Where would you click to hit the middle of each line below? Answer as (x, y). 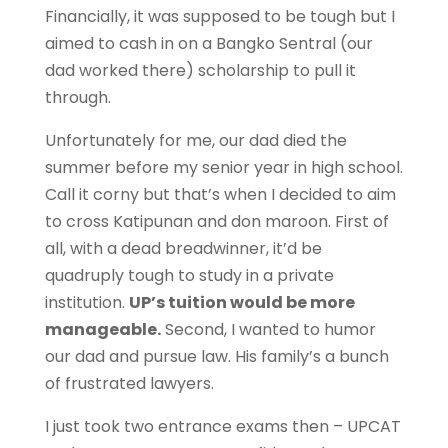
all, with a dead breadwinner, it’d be (183, 248)
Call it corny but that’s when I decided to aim (220, 194)
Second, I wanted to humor (268, 329)
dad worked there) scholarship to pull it (200, 70)
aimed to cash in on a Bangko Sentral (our (208, 43)
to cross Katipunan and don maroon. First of (216, 221)
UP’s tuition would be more (241, 302)
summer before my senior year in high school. (223, 167)
